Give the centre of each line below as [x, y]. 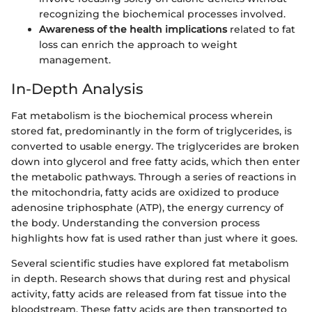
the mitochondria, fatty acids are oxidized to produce [145, 192]
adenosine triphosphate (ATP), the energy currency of [147, 207]
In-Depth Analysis [77, 89]
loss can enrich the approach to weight [138, 45]
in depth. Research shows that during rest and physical [151, 278]
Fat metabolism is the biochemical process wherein [142, 115]
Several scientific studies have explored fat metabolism [150, 263]
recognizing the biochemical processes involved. [162, 14]
